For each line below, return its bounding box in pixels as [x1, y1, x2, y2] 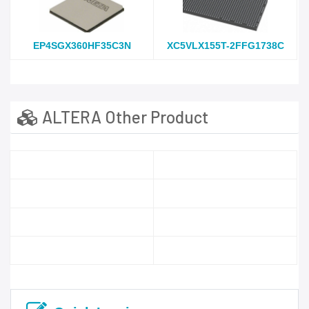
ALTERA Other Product [39, 107, 208, 128]
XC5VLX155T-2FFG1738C [166, 40, 284, 52]
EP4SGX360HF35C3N [32, 40, 131, 52]
